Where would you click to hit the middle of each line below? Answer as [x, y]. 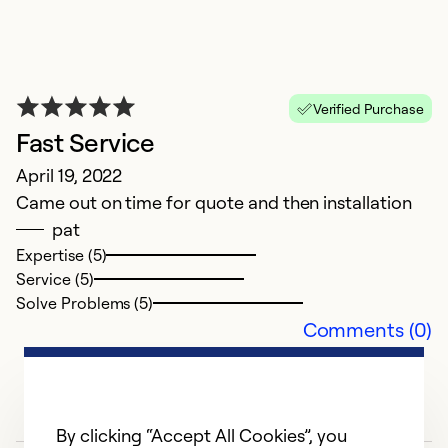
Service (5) [55, 279]
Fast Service [85, 142]
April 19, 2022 [69, 175]
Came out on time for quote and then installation [214, 202]
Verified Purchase [368, 109]
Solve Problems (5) [85, 303]
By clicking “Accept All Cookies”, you [201, 435]
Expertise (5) [61, 255]
